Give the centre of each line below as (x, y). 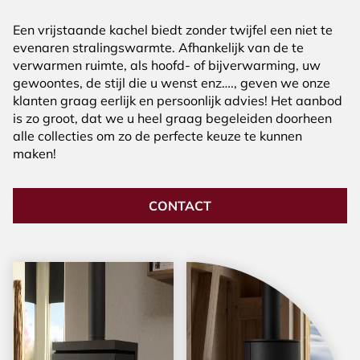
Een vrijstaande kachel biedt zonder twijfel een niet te (173, 30)
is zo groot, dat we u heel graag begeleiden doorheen (172, 118)
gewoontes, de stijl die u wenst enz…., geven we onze (172, 83)
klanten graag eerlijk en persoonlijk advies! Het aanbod (178, 100)
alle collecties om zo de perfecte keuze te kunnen (157, 136)
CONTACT (180, 206)
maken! (35, 153)
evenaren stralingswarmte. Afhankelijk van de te (158, 47)
